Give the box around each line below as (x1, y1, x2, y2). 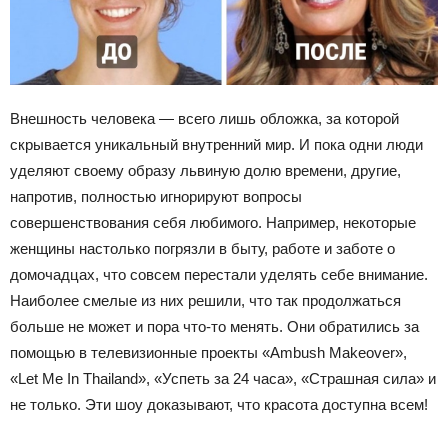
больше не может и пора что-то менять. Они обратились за (10, 317, 419, 335)
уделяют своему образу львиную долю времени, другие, (10, 161, 401, 179)
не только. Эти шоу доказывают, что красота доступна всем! (10, 395, 428, 413)
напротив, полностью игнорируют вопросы (10, 187, 302, 205)
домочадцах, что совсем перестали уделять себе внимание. (10, 265, 428, 283)
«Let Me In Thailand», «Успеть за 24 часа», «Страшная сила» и (10, 369, 436, 387)
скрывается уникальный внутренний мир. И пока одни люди (10, 135, 423, 153)
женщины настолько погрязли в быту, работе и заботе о (10, 239, 395, 257)
